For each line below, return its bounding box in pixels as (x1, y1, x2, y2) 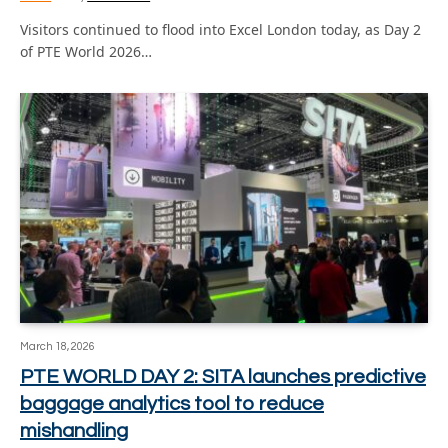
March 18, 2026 (20, 340, 95, 352)
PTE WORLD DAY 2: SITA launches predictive (20, 366, 426, 387)
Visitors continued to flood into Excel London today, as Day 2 (20, 20, 421, 39)
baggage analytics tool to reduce (20, 393, 324, 414)
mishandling (20, 420, 128, 441)
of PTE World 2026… (20, 42, 152, 61)
